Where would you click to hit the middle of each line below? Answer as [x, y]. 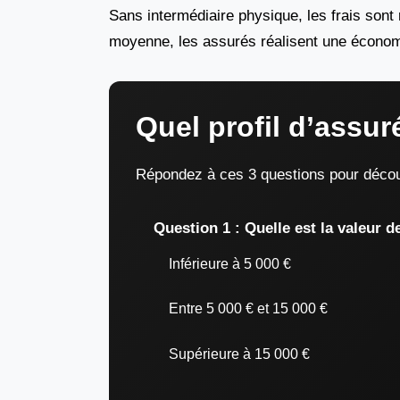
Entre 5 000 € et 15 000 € [248, 308]
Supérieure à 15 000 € [239, 354]
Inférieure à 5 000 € [230, 263]
